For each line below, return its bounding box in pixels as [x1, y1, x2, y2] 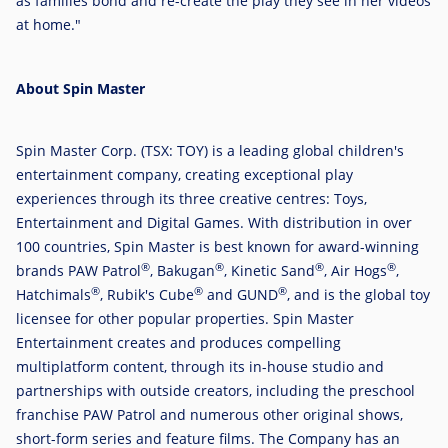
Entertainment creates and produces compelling [16, 333, 341, 353]
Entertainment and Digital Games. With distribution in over [16, 213, 412, 233]
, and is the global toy [287, 285, 430, 305]
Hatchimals [16, 285, 91, 305]
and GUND [203, 285, 278, 305]
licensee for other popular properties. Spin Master [16, 309, 354, 329]
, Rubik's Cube [100, 285, 194, 305]
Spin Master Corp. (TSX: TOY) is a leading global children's [16, 141, 404, 161]
